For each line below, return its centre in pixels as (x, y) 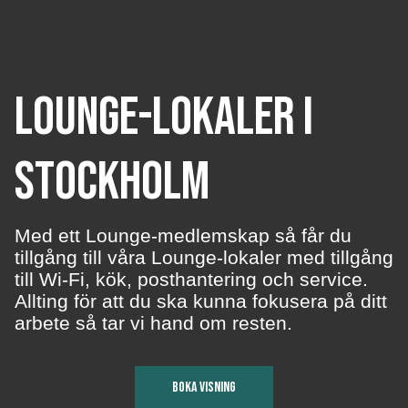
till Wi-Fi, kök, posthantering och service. (191, 279)
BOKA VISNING (204, 388)
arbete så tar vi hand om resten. (153, 323)
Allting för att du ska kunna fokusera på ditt (201, 301)
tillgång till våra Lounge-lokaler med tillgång (204, 257)
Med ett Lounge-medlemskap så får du (183, 235)
